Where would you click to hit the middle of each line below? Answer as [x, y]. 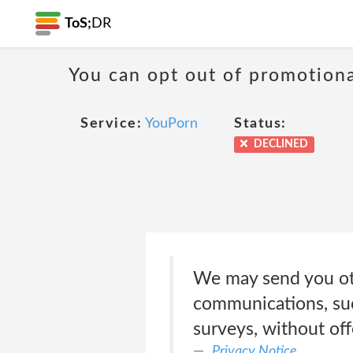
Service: [111, 124]
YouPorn [171, 124]
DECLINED [280, 144]
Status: [260, 124]
